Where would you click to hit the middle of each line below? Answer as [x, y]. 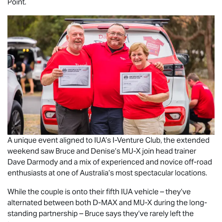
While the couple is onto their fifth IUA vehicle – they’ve [99, 191]
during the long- [180, 202]
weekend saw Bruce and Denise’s [65, 151]
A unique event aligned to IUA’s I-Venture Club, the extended [109, 140]
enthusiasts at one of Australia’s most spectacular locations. [109, 172]
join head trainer [168, 151]
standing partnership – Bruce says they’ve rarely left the [101, 213]
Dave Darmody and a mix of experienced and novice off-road [110, 162]
